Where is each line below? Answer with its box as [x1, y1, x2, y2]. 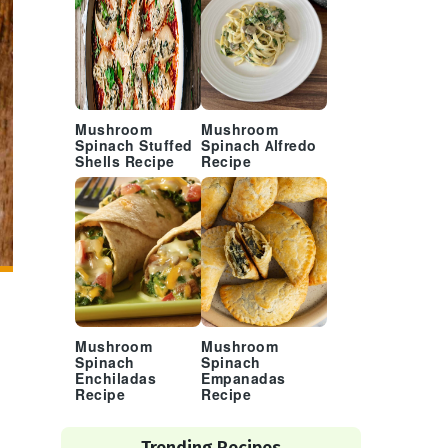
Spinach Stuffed [75, 138, 193, 155]
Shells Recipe [75, 154, 175, 171]
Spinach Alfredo [201, 138, 317, 155]
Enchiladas [75, 371, 156, 388]
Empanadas [201, 371, 286, 388]
